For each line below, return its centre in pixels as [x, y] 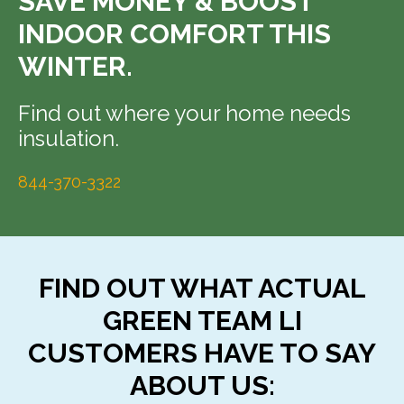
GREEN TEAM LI [202, 321]
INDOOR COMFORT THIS [174, 34]
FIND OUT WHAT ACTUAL [202, 288]
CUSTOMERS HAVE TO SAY [202, 353]
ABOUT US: [202, 386]
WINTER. [75, 66]
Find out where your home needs [184, 113]
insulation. [69, 138]
